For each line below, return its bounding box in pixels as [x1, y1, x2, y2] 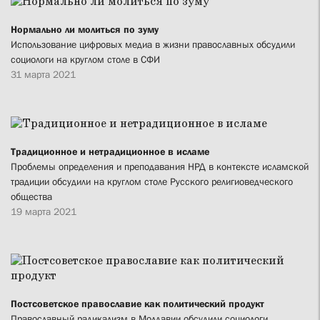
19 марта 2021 [11, 206, 76, 218]
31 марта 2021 [11, 68, 76, 80]
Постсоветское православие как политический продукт [11, 298, 264, 310]
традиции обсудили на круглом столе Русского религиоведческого [11, 176, 293, 188]
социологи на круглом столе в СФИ [11, 53, 160, 65]
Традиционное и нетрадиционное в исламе [11, 146, 209, 158]
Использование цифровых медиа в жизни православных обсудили [11, 38, 295, 50]
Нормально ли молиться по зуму [11, 23, 159, 35]
